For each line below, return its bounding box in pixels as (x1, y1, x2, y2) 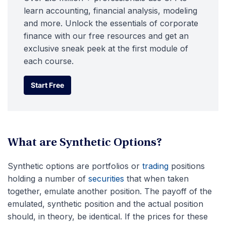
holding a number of (8, 174, 88, 184)
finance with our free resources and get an (24, 31, 189, 41)
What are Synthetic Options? (8, 137, 162, 149)
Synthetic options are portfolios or (8, 161, 142, 171)
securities (88, 174, 124, 184)
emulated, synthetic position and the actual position (8, 199, 203, 209)
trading (142, 161, 168, 171)
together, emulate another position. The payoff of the (8, 186, 212, 196)
